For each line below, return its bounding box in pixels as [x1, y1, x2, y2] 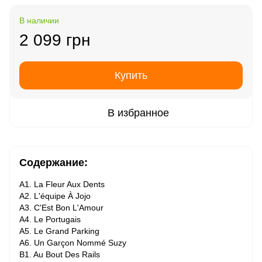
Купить [115, 70, 147, 81]
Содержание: [19, 157, 88, 168]
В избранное [107, 107, 169, 119]
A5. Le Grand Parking [19, 226, 99, 236]
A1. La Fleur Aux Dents [19, 180, 105, 189]
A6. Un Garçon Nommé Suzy [19, 238, 126, 247]
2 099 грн [19, 31, 90, 49]
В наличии [19, 16, 59, 25]
